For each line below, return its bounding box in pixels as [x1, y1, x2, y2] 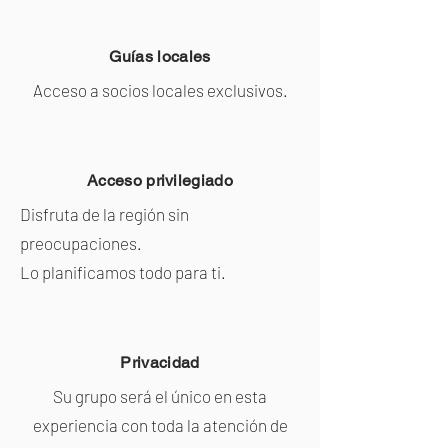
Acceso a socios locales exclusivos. [32, 80, 288, 100]
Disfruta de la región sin [20, 204, 189, 224]
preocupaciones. [20, 233, 142, 253]
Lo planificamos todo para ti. [20, 262, 226, 282]
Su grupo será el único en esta [53, 386, 267, 406]
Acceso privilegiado [86, 171, 234, 190]
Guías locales [109, 47, 211, 66]
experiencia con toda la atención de [32, 415, 288, 435]
